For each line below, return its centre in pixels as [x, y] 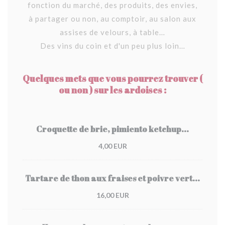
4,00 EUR [113, 146]
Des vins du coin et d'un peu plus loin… [113, 46]
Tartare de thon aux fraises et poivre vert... [113, 178]
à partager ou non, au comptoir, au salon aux [113, 19]
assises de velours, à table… [113, 32]
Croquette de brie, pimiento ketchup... [113, 129]
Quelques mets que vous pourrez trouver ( [113, 78]
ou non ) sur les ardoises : [113, 90]
